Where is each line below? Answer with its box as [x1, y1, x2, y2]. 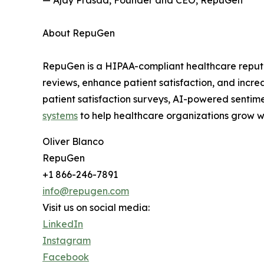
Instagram [42, 235, 91, 246]
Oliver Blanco [42, 136, 104, 147]
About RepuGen [42, 27, 115, 39]
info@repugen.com [42, 185, 129, 197]
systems [42, 110, 78, 121]
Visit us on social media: [42, 202, 150, 213]
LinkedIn [42, 218, 83, 230]
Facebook [42, 251, 89, 263]
